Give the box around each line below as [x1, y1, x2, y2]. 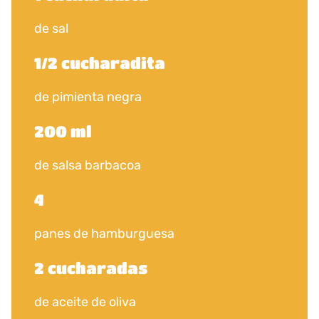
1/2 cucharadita [34, 53, 165, 72]
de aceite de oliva [34, 294, 136, 310]
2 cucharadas [34, 258, 147, 277]
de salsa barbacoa [34, 157, 141, 173]
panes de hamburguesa [34, 226, 174, 241]
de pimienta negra [34, 89, 142, 105]
